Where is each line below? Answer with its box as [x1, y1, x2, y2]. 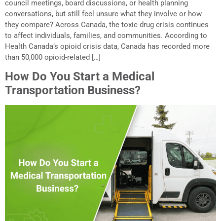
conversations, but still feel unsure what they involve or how [5, 9, 202, 18]
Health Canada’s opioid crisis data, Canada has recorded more [5, 41, 210, 51]
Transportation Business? [5, 83, 141, 97]
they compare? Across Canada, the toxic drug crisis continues [5, 20, 209, 29]
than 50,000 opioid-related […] [5, 52, 101, 62]
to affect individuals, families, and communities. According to [5, 31, 207, 40]
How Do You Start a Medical [5, 69, 154, 83]
